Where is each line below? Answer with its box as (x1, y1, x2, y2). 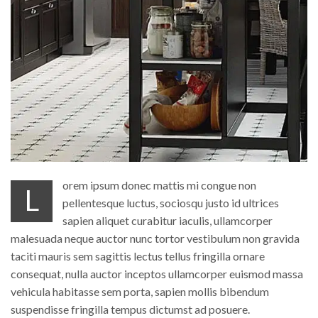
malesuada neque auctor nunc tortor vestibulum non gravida (11, 231, 300, 246)
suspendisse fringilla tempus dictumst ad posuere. (11, 302, 250, 317)
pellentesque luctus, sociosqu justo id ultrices (62, 196, 280, 210)
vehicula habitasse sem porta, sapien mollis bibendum (11, 285, 269, 299)
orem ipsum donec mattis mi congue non (62, 178, 257, 192)
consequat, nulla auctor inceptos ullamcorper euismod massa (11, 267, 303, 281)
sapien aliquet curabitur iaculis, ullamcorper (62, 214, 273, 228)
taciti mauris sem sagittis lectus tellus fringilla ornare (11, 249, 265, 263)
